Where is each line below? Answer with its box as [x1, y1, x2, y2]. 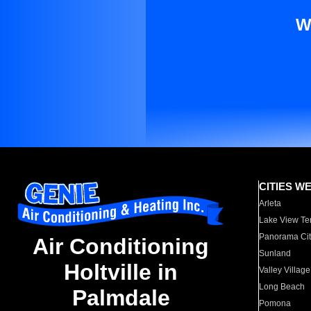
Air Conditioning [33, 234, 209, 260]
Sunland [259, 249, 292, 258]
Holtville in [64, 260, 178, 285]
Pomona [259, 299, 292, 308]
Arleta [259, 199, 282, 208]
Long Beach [259, 282, 305, 292]
